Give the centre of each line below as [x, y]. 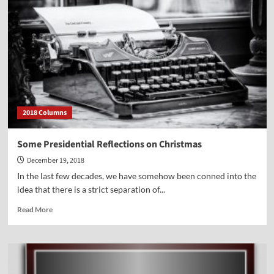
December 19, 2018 [55, 161]
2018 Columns [44, 113]
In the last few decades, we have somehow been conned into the [136, 176]
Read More [35, 210]
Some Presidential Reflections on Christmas [109, 145]
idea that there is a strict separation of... [91, 190]
